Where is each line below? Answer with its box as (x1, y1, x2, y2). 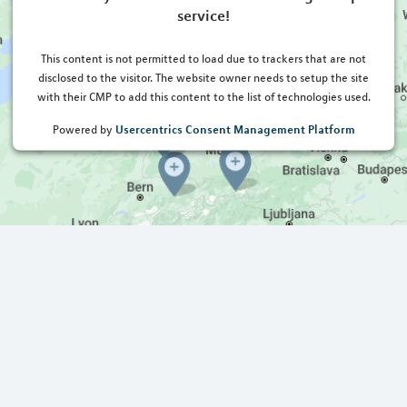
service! (177, 5, 230, 25)
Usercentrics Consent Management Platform (114, 121, 355, 136)
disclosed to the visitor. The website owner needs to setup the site (38, 70, 369, 85)
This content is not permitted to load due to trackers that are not (41, 51, 366, 66)
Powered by (52, 122, 115, 137)
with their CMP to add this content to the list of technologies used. (36, 89, 371, 104)
